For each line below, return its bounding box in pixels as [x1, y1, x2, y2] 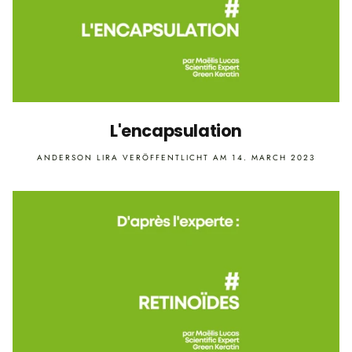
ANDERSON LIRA [37, 152, 119, 164]
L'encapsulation [110, 119, 242, 143]
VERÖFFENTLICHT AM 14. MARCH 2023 [119, 152, 315, 164]
